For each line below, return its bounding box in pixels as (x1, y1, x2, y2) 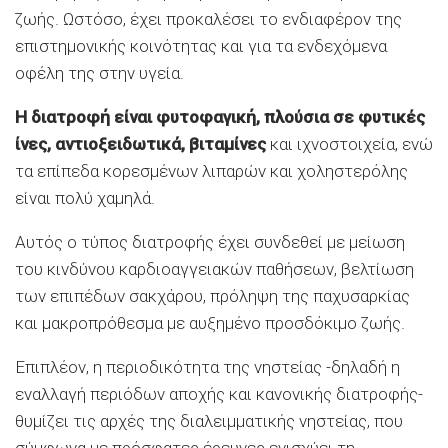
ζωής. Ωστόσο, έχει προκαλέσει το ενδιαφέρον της (15, 9, 402, 30)
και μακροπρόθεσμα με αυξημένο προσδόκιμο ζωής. (15, 313, 405, 334)
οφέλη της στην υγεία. (15, 63, 184, 84)
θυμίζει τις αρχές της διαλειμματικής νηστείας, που (15, 411, 403, 432)
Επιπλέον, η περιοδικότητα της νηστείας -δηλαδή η (15, 357, 400, 378)
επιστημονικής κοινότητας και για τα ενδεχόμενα (15, 36, 387, 57)
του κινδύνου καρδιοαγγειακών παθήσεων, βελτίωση (15, 259, 414, 280)
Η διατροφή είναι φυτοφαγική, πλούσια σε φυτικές (15, 107, 425, 128)
